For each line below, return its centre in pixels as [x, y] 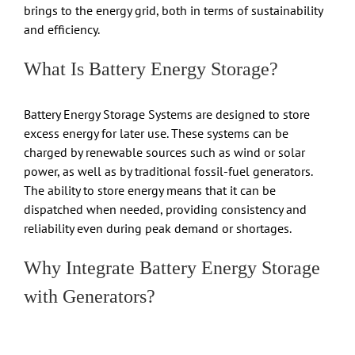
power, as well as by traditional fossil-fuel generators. [168, 171]
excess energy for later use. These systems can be [156, 133]
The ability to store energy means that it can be [150, 190]
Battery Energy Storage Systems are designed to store [167, 114]
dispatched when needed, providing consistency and [165, 209]
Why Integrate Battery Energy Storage [172, 267]
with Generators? [90, 296]
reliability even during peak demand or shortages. [158, 228]
